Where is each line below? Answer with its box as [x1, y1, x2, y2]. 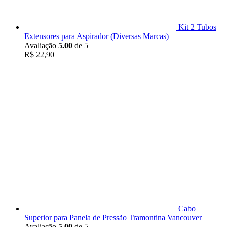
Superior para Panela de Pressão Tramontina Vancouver [24, 213, 202, 222]
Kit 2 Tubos [178, 23, 216, 32]
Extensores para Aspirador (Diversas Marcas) [24, 32, 169, 41]
